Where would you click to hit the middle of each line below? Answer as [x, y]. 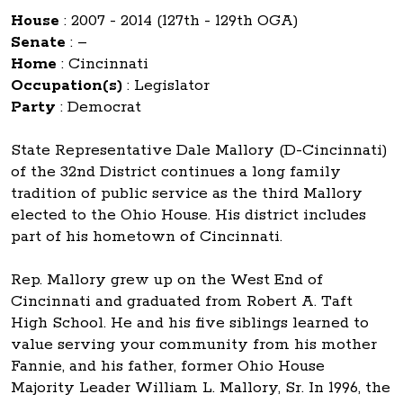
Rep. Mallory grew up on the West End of [167, 279]
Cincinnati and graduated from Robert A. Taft [182, 301]
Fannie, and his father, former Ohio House [168, 366]
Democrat [104, 107]
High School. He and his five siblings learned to [190, 322]
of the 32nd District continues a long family [176, 171]
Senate [38, 42]
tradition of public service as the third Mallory [187, 193]
